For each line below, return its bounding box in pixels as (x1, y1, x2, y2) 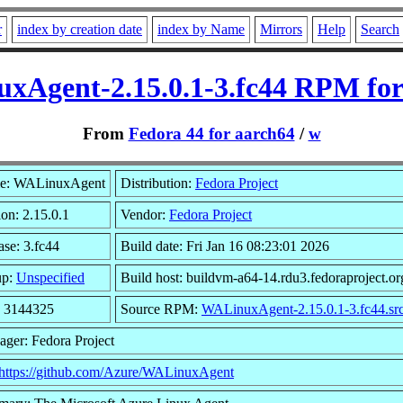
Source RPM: (121, 300, 201, 317)
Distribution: (121, 175, 195, 191)
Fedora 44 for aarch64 (128, 123, 295, 143)
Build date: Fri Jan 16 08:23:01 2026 (121, 237, 329, 254)
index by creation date (17, 22, 142, 37)
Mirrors (260, 22, 302, 37)
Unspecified (16, 269, 85, 285)
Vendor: (121, 206, 169, 222)
